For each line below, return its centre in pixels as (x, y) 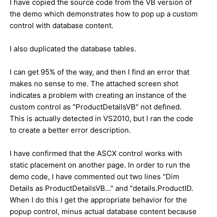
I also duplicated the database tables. (73, 49)
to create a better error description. (70, 130)
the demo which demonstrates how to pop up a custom (104, 14)
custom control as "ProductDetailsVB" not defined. (96, 107)
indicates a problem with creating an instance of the (98, 95)
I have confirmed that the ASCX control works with (96, 154)
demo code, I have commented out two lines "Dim (94, 177)
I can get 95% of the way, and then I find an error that (100, 72)
